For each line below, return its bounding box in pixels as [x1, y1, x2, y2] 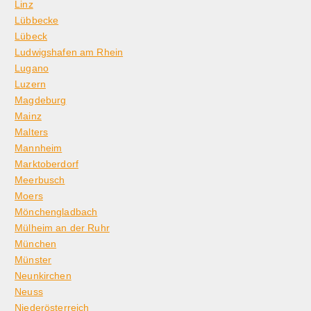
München [15, 238, 57, 250]
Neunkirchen [15, 270, 72, 282]
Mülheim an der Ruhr [15, 222, 110, 234]
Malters [15, 126, 49, 138]
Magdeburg [15, 94, 67, 106]
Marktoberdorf [15, 158, 78, 170]
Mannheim [15, 142, 62, 154]
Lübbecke [15, 15, 59, 26]
